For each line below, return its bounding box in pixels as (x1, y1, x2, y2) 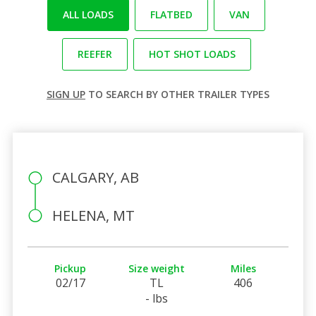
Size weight (128, 261, 186, 275)
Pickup (54, 261, 87, 275)
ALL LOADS (63, 7, 114, 21)
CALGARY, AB (51, 167, 139, 187)
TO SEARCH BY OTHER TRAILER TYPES (85, 87, 269, 101)
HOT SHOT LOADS (148, 47, 236, 61)
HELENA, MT (51, 205, 135, 225)
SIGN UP (47, 87, 85, 101)
